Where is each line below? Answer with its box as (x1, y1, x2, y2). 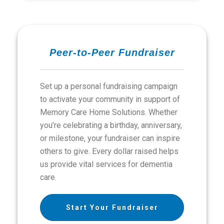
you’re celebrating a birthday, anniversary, (40, 120, 182, 130)
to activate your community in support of (40, 94, 180, 104)
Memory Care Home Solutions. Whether (40, 107, 177, 117)
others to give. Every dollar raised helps (40, 146, 178, 156)
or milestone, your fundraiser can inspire (40, 133, 180, 143)
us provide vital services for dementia (40, 159, 172, 169)
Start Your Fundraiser (65, 203, 158, 211)
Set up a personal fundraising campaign (40, 81, 177, 91)
